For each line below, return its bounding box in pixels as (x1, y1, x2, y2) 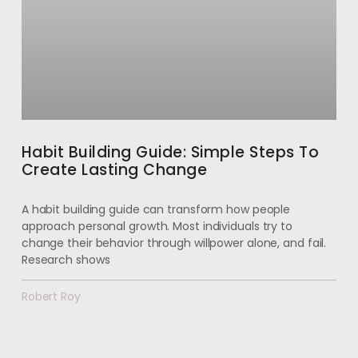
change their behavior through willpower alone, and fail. (21, 235, 327, 252)
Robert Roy (21, 288, 81, 305)
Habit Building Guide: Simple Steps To (21, 141, 320, 164)
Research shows (21, 252, 110, 268)
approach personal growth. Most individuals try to (21, 218, 292, 235)
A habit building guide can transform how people (21, 201, 291, 218)
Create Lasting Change (21, 159, 208, 181)
